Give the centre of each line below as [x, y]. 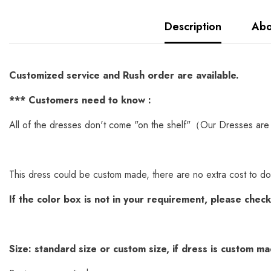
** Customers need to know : [83, 100]
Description [193, 27]
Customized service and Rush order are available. [124, 75]
